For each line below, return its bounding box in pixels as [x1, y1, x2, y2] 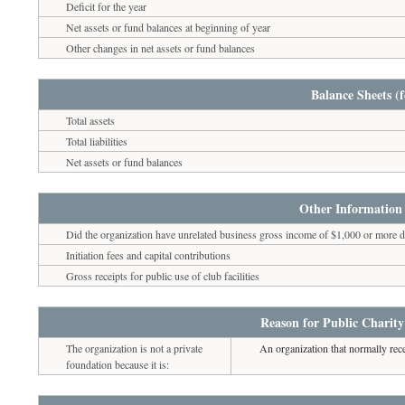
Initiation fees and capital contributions [66, 247, 231, 262]
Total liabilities [66, 133, 128, 148]
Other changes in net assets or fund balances [66, 40, 256, 55]
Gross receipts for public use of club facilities [66, 268, 260, 283]
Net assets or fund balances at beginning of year [66, 19, 271, 34]
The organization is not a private [66, 340, 203, 355]
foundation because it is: [66, 356, 170, 372]
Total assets [66, 112, 116, 127]
